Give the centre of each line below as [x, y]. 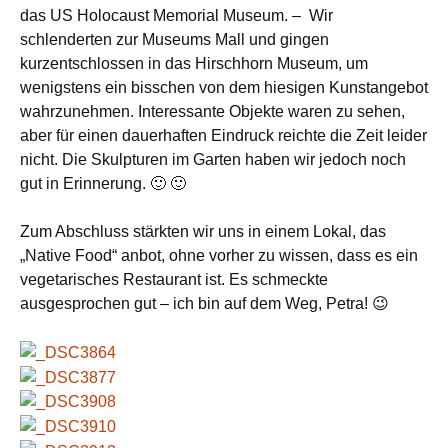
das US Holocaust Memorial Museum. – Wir [176, 15]
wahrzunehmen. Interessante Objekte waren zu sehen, [212, 111]
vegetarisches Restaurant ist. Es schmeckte [174, 279]
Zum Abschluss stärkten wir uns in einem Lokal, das [203, 231]
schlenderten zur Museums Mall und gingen [174, 39]
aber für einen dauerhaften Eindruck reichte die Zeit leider [223, 135]
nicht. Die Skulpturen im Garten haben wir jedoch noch [213, 159]
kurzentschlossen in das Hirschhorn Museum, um [194, 63]
